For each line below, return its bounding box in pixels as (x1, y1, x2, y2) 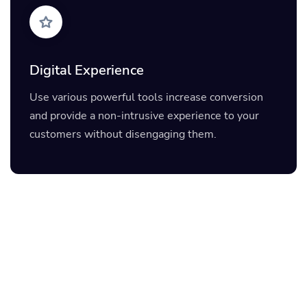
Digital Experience (29, 61, 144, 80)
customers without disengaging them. (29, 126, 217, 142)
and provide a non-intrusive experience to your (29, 108, 259, 123)
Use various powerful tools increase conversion (29, 89, 263, 105)
